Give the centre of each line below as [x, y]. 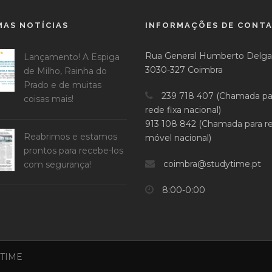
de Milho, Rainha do [65, 71]
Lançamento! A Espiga [72, 57]
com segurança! [57, 165]
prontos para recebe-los [73, 151]
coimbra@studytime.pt [211, 164]
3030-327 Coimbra [184, 70]
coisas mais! [49, 99]
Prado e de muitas [63, 85]
